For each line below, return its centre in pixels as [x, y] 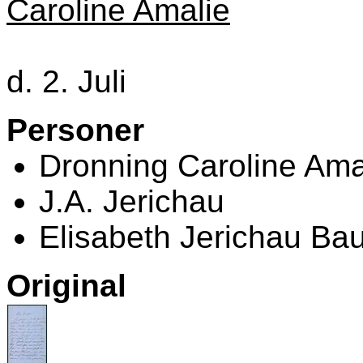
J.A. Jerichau [132, 202]
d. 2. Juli [66, 82]
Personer [75, 130]
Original [66, 286]
